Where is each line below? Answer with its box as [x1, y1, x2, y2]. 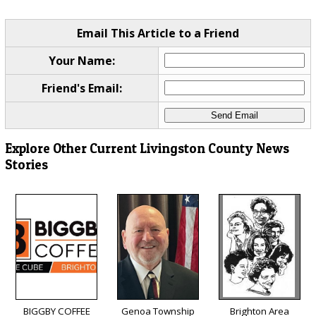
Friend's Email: [41, 80, 122, 97]
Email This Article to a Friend [76, 25, 239, 42]
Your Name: [48, 53, 115, 69]
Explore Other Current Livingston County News [4, 140, 289, 157]
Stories [4, 156, 48, 173]
